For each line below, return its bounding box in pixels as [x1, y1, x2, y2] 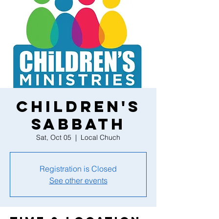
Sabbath [31, 114, 126, 134]
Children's [16, 97, 141, 116]
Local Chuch [81, 133, 120, 142]
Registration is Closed [40, 164, 117, 174]
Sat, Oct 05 [36, 133, 71, 142]
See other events [49, 175, 108, 185]
